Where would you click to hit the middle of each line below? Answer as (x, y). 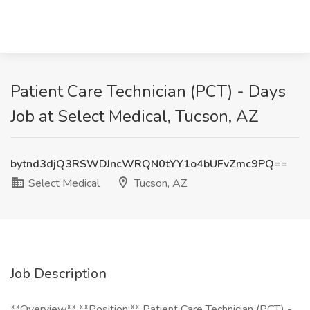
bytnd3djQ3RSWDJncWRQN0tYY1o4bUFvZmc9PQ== (149, 164)
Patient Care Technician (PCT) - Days (148, 91)
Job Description (58, 274)
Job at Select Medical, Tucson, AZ (135, 116)
